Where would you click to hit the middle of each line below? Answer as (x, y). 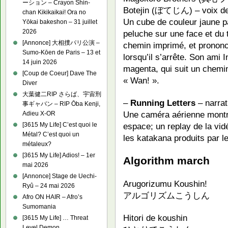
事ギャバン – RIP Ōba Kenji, (61, 104)
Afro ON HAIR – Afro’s (52, 197)
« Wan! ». (141, 81)
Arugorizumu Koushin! (165, 183)
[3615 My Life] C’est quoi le (60, 125)
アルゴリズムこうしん (166, 195)
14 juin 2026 (40, 62)
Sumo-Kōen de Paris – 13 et (61, 52)
